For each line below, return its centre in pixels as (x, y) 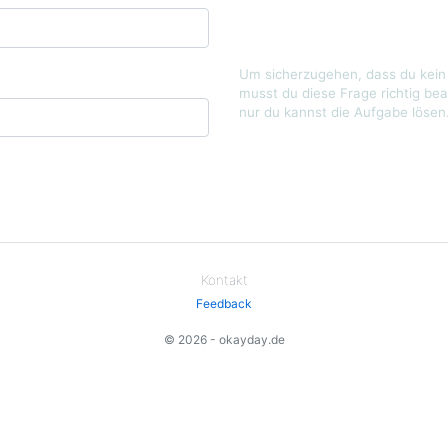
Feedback (224, 303)
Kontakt (224, 280)
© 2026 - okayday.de (224, 339)
